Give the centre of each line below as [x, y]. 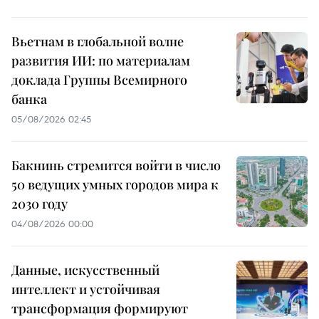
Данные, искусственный [85, 270]
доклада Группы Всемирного [99, 80]
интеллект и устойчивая [86, 289]
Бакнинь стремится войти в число [116, 166]
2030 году [40, 204]
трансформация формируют [100, 309]
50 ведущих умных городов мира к [115, 185]
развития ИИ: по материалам [101, 61]
